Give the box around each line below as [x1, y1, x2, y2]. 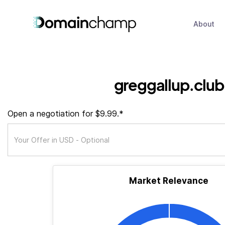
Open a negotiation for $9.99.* [8, 108, 124, 119]
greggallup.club [114, 75, 224, 94]
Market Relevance [129, 176, 208, 186]
